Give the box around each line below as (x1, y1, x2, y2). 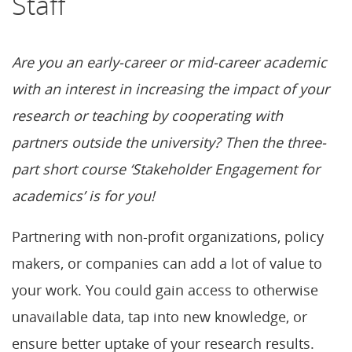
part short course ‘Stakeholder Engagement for (12, 159, 320, 178)
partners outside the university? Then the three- (12, 132, 326, 152)
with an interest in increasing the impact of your (12, 79, 329, 98)
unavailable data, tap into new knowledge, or (12, 306, 307, 326)
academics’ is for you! (12, 185, 155, 205)
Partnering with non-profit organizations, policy (12, 226, 324, 246)
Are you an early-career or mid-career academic (12, 52, 327, 71)
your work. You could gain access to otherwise (12, 280, 318, 299)
